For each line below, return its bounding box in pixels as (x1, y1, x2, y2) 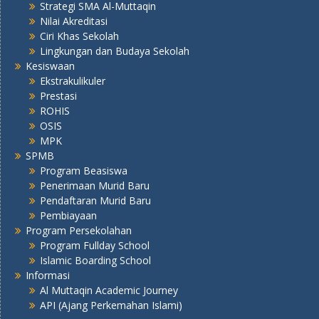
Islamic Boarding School (40, 253, 151, 267)
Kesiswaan (26, 58, 75, 73)
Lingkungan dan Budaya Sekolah (40, 43, 189, 58)
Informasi (26, 268, 70, 282)
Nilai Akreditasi (40, 14, 108, 28)
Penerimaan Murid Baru (40, 178, 150, 192)
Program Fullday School (40, 238, 150, 252)
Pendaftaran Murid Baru (40, 193, 151, 207)
